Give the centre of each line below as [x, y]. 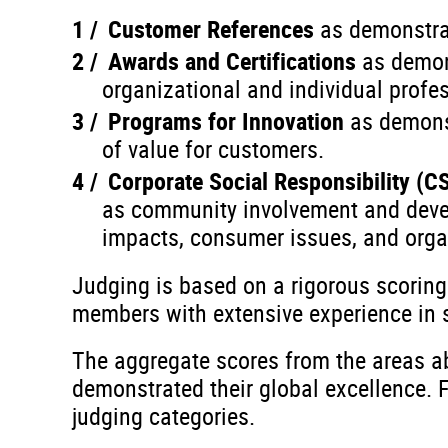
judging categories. [163, 416]
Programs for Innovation [229, 121]
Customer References [214, 29]
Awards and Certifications [235, 61]
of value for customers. [213, 149]
